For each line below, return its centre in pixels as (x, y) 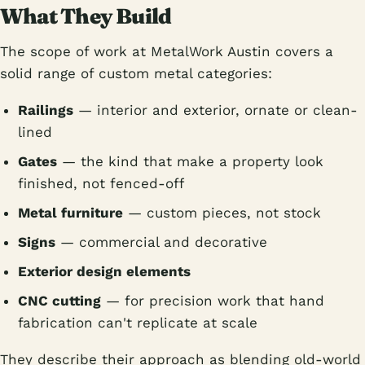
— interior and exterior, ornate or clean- (215, 110)
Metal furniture (70, 213)
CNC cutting (59, 301)
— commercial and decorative (161, 242)
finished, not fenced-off (101, 183)
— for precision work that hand (213, 301)
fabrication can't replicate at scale (138, 323)
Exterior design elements (104, 271)
